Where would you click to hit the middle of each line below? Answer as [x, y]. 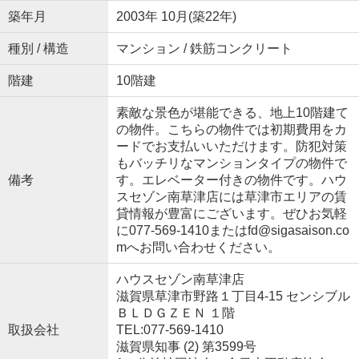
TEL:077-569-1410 [169, 329]
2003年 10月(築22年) [176, 16]
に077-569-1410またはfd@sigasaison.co [232, 230]
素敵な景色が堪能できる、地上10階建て [232, 112]
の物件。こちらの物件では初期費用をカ [231, 129]
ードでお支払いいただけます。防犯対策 [231, 146]
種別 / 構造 [38, 48]
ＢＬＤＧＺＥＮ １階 [175, 313]
